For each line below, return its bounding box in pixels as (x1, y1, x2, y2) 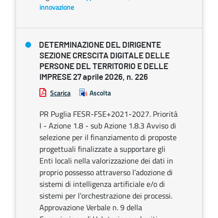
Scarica (50, 88, 71, 98)
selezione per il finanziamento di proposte (39, 131, 177, 143)
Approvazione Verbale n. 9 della (39, 201, 142, 213)
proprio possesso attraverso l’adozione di (39, 166, 173, 178)
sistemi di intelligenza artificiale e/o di (39, 178, 165, 190)
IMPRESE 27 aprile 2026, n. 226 (39, 73, 148, 81)
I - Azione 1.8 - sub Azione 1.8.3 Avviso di (39, 120, 176, 131)
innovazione (39, 2, 74, 12)
